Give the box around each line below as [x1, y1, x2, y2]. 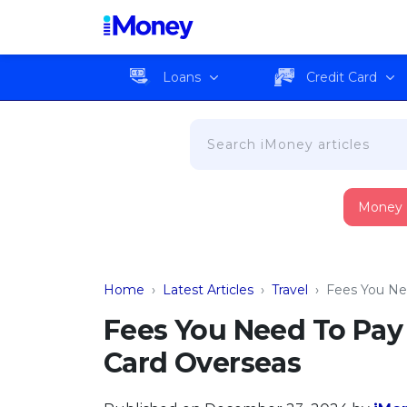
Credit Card [306, 68, 378, 85]
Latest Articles [163, 282, 253, 298]
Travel [272, 282, 308, 298]
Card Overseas [104, 346, 302, 380]
